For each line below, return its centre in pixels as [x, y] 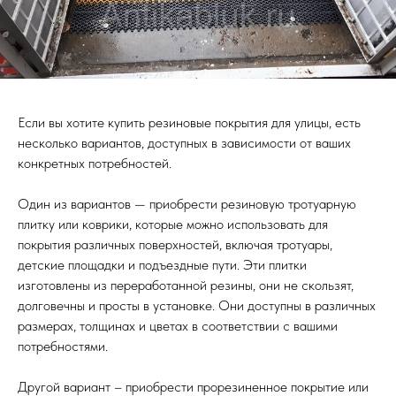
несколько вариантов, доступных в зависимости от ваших [184, 143]
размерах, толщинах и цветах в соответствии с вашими [178, 326]
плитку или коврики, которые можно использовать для [173, 224]
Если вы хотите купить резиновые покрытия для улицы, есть [189, 122]
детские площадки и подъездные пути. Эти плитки [162, 265]
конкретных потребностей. [95, 163]
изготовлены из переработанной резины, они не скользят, [186, 285]
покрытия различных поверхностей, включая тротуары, [175, 244]
